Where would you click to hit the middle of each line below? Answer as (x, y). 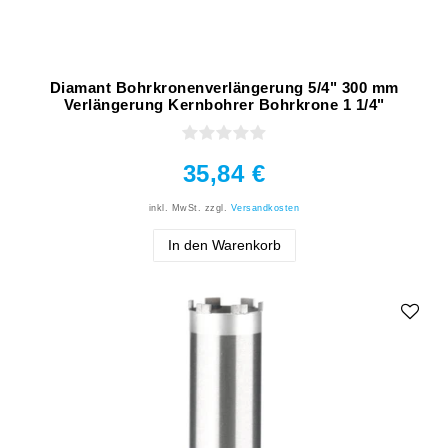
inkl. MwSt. (175, 207)
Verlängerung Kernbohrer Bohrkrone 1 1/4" (224, 104)
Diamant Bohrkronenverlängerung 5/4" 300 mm (224, 87)
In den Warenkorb (224, 244)
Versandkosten (265, 207)
